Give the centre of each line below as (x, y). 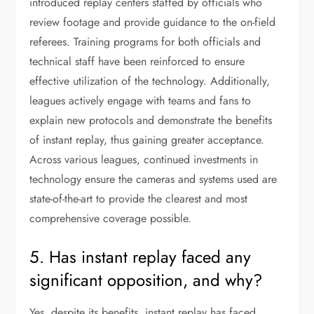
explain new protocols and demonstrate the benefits (151, 120)
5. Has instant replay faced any (141, 257)
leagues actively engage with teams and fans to (141, 101)
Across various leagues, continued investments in (144, 159)
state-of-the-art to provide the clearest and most (139, 199)
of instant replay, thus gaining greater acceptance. (147, 140)
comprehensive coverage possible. (111, 218)
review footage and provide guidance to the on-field (153, 22)
